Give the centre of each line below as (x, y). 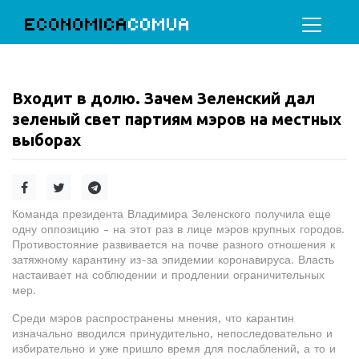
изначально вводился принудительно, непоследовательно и (172, 333)
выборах (46, 140)
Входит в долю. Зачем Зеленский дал (163, 98)
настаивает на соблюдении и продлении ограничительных (168, 275)
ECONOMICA (77, 24)
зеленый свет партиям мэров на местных (177, 119)
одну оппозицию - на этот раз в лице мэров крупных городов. (178, 229)
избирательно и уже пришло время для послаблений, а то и (174, 349)
